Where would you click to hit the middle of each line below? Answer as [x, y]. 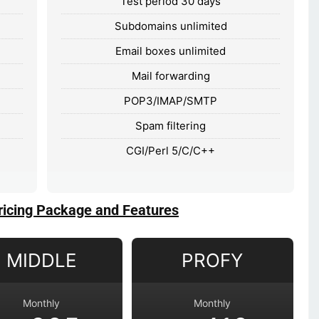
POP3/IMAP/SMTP [171, 100]
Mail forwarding [171, 75]
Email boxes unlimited [171, 51]
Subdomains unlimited [171, 26]
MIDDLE [41, 260]
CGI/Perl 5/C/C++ [171, 150]
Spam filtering [171, 125]
